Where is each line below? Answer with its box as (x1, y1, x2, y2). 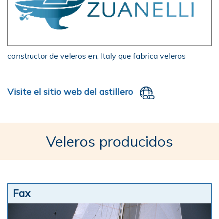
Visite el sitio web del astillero (7, 86, 133, 98)
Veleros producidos (46, 132, 173, 151)
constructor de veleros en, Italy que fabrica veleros (7, 51, 186, 61)
